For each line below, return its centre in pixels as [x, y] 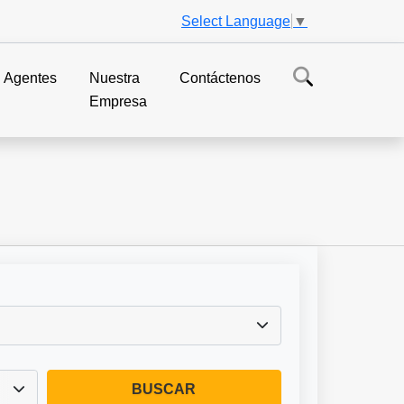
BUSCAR [164, 389]
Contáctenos [220, 78]
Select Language [236, 21]
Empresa [119, 101]
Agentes [31, 78]
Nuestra [115, 78]
